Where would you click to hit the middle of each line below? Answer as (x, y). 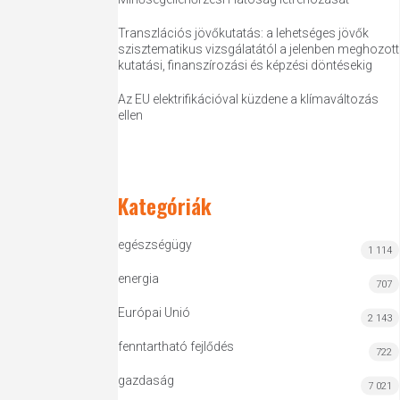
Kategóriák (165, 205)
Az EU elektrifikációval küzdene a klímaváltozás (249, 99)
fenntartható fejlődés (176, 346)
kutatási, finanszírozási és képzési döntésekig (246, 65)
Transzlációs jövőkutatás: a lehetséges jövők (244, 33)
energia (139, 279)
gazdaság (146, 380)
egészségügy (155, 245)
